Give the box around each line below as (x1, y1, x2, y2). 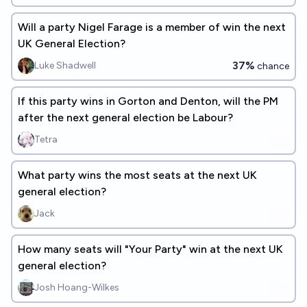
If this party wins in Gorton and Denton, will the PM (18, 95, 278, 108)
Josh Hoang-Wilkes (34, 282, 119, 293)
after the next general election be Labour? (18, 111, 233, 124)
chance (255, 60, 289, 72)
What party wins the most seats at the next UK (18, 169, 257, 182)
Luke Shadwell (34, 60, 96, 71)
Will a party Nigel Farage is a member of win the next (18, 21, 286, 34)
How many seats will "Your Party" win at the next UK (18, 243, 283, 256)
